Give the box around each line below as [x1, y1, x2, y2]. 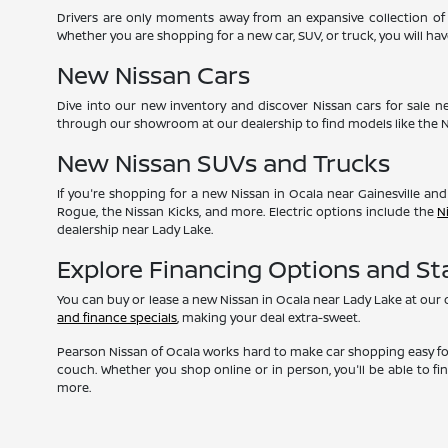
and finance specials [57, 309, 178, 326]
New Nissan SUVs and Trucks [57, 146, 391, 179]
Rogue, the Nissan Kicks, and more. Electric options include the [57, 203, 438, 220]
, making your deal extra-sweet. [177, 309, 361, 326]
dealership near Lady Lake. [57, 221, 214, 238]
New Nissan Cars [57, 58, 251, 91]
